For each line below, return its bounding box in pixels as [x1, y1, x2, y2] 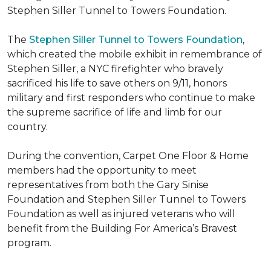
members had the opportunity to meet [7, 165, 197, 176]
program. [7, 237, 51, 249]
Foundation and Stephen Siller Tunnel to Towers [7, 194, 246, 205]
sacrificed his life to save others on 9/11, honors [7, 77, 227, 89]
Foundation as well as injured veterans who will [7, 208, 235, 220]
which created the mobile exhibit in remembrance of [7, 48, 262, 60]
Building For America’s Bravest [91, 223, 237, 234]
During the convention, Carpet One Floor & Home [7, 150, 249, 162]
